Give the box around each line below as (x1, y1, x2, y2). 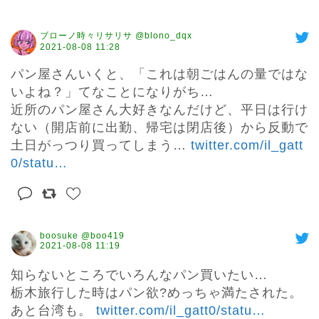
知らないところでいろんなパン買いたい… (11, 268, 268, 283)
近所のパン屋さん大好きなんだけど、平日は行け (11, 103, 308, 117)
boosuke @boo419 (40, 231, 125, 241)
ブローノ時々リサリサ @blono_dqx (40, 31, 192, 41)
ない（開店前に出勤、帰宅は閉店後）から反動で (11, 120, 308, 135)
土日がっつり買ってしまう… (11, 138, 191, 153)
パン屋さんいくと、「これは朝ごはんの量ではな (11, 67, 308, 82)
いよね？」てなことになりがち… (11, 85, 214, 100)
